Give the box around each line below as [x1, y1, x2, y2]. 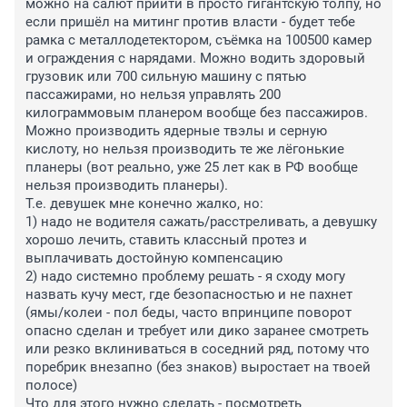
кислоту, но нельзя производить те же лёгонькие [25, 141, 344, 158]
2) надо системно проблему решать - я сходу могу [25, 268, 345, 285]
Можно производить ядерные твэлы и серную [25, 123, 327, 140]
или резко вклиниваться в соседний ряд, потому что [25, 341, 370, 358]
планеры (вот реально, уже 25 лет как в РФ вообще [25, 159, 358, 176]
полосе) [25, 377, 77, 394]
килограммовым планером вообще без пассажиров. [25, 104, 368, 122]
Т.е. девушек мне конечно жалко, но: [25, 195, 263, 213]
